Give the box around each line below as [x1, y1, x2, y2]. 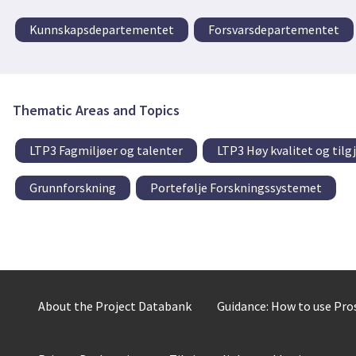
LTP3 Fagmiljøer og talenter [29, 141, 184, 158]
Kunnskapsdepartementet [29, 21, 175, 38]
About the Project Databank [38, 298, 192, 314]
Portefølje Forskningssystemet [149, 179, 322, 195]
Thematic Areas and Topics [13, 100, 180, 119]
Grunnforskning [29, 179, 117, 195]
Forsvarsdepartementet [207, 21, 339, 38]
